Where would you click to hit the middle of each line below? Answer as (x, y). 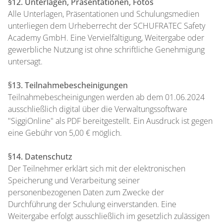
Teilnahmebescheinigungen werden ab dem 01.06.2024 (106, 97)
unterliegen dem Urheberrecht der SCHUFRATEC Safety (107, 26)
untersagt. (25, 61)
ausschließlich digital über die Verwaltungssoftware (98, 109)
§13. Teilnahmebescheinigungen (68, 85)
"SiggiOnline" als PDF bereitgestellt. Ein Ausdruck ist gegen (110, 121)
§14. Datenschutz (40, 157)
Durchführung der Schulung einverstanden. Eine (92, 204)
